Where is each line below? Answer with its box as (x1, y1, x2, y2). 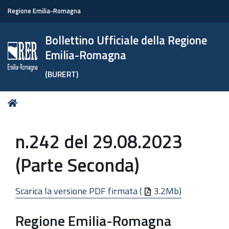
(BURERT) (45, 68, 79, 80)
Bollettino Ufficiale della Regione (45, 32, 208, 49)
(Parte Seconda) (15, 151, 140, 179)
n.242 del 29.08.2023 (15, 127, 182, 155)
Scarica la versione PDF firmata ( (15, 184, 144, 198)
